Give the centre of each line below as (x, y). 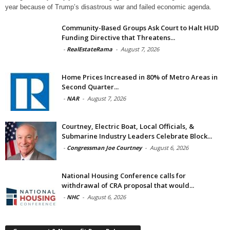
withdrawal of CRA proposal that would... (128, 185)
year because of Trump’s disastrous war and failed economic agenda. (108, 7)
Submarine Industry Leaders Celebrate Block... (137, 136)
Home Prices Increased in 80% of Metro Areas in (140, 77)
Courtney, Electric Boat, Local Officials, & (128, 126)
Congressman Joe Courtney (104, 148)
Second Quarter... (90, 87)
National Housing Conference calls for (124, 176)
